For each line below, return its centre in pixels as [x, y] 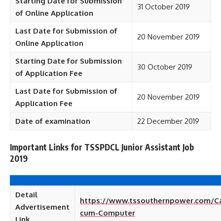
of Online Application [54, 13]
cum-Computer [108, 213]
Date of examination [53, 121]
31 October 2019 [164, 7]
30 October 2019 [165, 67]
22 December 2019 [168, 121]
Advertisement [42, 207]
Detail [26, 195]
